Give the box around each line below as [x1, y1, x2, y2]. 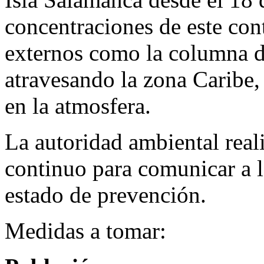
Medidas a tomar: [5, 218, 166, 244]
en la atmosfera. [5, 93, 151, 119]
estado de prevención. [5, 182, 206, 208]
